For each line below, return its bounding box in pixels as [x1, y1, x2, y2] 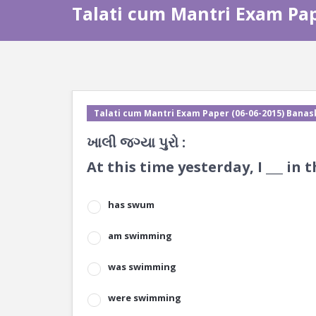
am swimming [108, 229, 172, 242]
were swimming [108, 291, 181, 304]
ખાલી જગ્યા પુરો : [87, 133, 186, 152]
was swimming [108, 260, 176, 273]
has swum [108, 198, 154, 211]
